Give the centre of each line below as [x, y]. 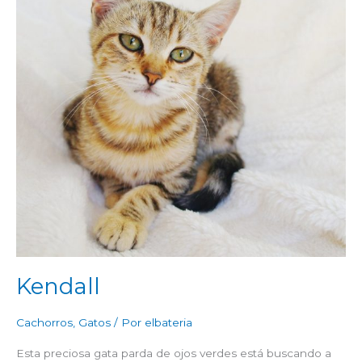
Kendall [58, 287]
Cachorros [44, 323]
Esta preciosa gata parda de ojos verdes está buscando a [174, 353]
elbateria [168, 323]
